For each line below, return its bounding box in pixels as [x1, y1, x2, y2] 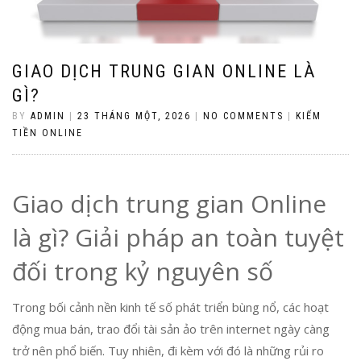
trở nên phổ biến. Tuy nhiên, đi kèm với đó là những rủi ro [12, 342, 324, 359]
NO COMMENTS [203, 110, 284, 122]
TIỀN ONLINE [12, 127, 83, 139]
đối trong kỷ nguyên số [12, 254, 273, 288]
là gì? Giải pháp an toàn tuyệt [12, 220, 344, 254]
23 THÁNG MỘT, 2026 [77, 110, 191, 122]
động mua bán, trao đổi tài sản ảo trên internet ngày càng [12, 320, 330, 337]
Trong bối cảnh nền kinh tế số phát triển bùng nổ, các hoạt [12, 298, 329, 315]
